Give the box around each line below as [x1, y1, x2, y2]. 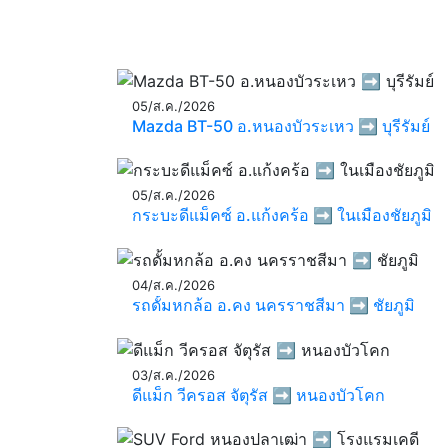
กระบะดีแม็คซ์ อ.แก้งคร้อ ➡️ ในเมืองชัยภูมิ [132, 205, 432, 226]
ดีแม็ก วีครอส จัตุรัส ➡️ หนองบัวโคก [132, 384, 385, 405]
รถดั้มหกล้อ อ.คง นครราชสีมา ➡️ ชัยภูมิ [132, 294, 415, 315]
